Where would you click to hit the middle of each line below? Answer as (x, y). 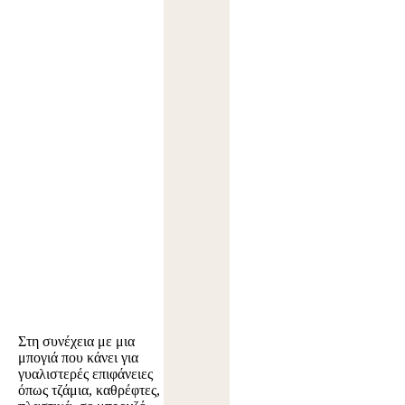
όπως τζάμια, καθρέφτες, (89, 391)
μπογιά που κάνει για (78, 358)
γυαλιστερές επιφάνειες (85, 374)
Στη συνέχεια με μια (76, 342)
